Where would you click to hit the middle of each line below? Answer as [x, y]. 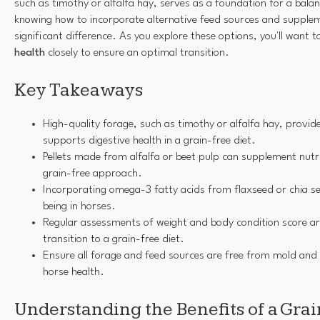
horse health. [74, 272]
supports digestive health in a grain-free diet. [149, 141]
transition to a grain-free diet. [114, 240]
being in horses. [79, 207]
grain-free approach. [92, 174]
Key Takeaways [79, 90]
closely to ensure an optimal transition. [137, 53]
